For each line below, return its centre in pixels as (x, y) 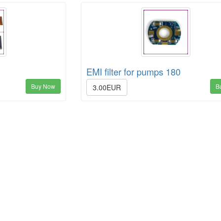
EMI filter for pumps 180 (134, 72)
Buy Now (43, 86)
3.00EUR (107, 88)
